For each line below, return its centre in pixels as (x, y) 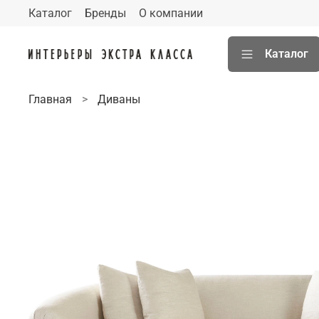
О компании (171, 13)
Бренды (105, 13)
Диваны (119, 99)
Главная (50, 99)
